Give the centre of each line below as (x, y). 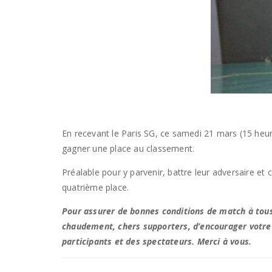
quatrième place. (96, 187)
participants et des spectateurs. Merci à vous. (157, 241)
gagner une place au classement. (128, 148)
